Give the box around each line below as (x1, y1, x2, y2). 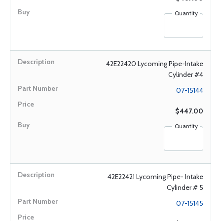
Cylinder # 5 (167, 183, 203, 192)
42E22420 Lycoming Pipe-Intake (106, 59, 203, 68)
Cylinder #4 (168, 70, 203, 79)
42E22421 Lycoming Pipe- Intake (108, 172, 203, 181)
